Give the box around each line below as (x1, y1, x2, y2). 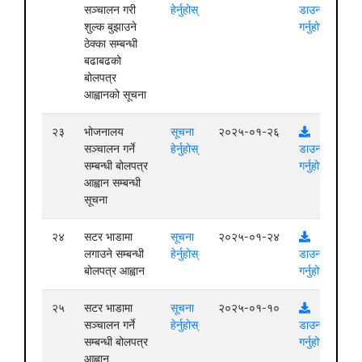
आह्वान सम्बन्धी (84, 175, 141, 189)
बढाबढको (84, 53, 121, 67)
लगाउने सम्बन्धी (84, 246, 144, 260)
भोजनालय (84, 124, 124, 138)
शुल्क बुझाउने (84, 19, 137, 33)
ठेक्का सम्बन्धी (84, 36, 137, 50)
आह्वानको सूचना (84, 87, 146, 101)
